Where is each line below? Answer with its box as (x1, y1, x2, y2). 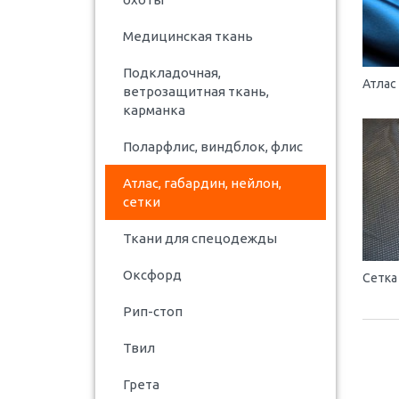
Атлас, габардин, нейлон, (123, 175, 281, 191)
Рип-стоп (123, 303, 183, 319)
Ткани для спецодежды (123, 230, 277, 246)
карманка (123, 102, 185, 118)
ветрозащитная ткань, (123, 83, 269, 99)
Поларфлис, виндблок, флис (123, 138, 303, 154)
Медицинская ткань (123, 28, 253, 44)
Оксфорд (123, 266, 182, 282)
